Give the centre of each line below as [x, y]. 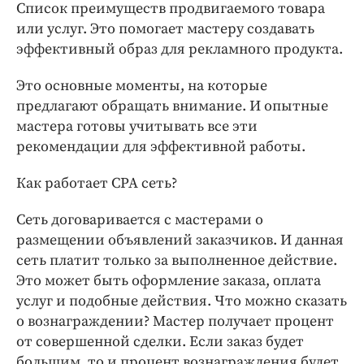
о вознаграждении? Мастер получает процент [175, 322]
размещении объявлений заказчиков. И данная [180, 240]
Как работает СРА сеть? [97, 184]
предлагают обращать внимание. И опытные [172, 106]
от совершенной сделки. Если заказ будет [160, 342]
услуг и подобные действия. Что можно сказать [182, 301]
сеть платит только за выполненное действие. [177, 261]
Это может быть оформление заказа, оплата [169, 281]
